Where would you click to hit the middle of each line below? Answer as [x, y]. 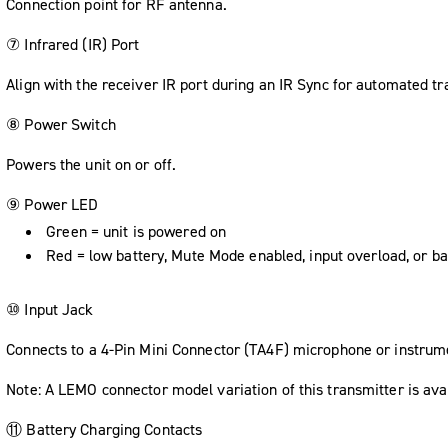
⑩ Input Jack [50, 309]
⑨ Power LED [52, 204]
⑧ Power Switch [61, 124]
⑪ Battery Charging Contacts [104, 429]
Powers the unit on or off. [91, 164]
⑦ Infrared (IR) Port [73, 44]
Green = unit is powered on [136, 231]
